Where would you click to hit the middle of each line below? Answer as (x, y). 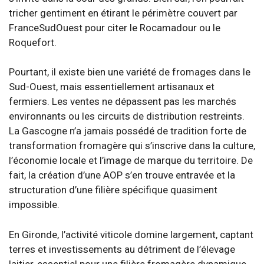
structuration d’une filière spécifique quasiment (113, 190)
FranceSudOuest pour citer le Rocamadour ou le (115, 27)
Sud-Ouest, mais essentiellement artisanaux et (112, 87)
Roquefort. (33, 42)
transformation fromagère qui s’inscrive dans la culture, (132, 146)
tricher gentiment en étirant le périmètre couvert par (123, 13)
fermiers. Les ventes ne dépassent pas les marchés (123, 101)
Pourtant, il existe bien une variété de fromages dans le (130, 72)
